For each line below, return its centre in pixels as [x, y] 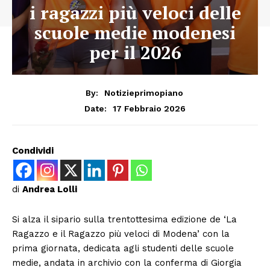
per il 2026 [135, 52]
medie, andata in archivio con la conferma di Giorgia [127, 262]
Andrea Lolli [50, 189]
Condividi [33, 150]
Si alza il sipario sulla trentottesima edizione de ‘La [124, 219]
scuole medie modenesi [135, 33]
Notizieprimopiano [143, 93]
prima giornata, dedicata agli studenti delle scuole [123, 248]
